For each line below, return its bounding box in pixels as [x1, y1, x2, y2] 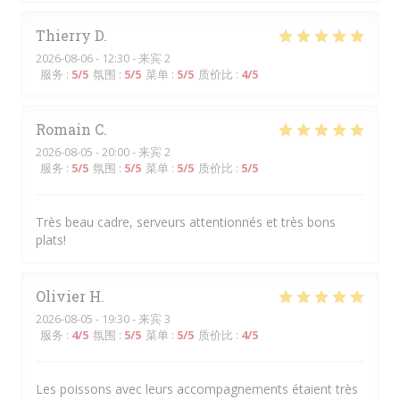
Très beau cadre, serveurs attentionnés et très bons [36, 213, 336, 230]
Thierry [36, 26, 91, 45]
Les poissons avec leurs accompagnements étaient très [36, 380, 358, 397]
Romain [36, 120, 91, 138]
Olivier [36, 287, 86, 305]
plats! [36, 231, 66, 248]
